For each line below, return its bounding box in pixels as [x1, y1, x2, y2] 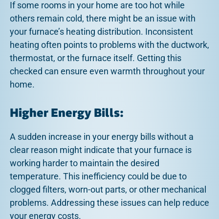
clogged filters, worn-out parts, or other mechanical [10, 184, 206, 195]
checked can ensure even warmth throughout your [10, 66, 205, 77]
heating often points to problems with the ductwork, [10, 40, 209, 50]
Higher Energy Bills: [10, 105, 124, 121]
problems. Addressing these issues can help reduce [10, 197, 209, 208]
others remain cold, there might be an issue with [10, 13, 196, 24]
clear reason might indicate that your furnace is [10, 144, 192, 155]
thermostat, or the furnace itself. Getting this [10, 53, 181, 64]
